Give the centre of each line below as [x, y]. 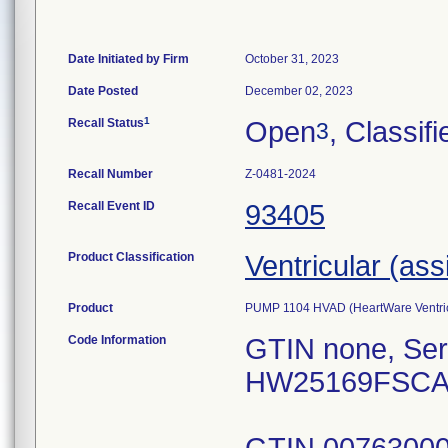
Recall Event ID [111, 206]
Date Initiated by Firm [128, 59]
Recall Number [110, 174]
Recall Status [106, 123]
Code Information [117, 340]
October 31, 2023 [292, 59]
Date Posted [103, 91]
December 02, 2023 [299, 91]
